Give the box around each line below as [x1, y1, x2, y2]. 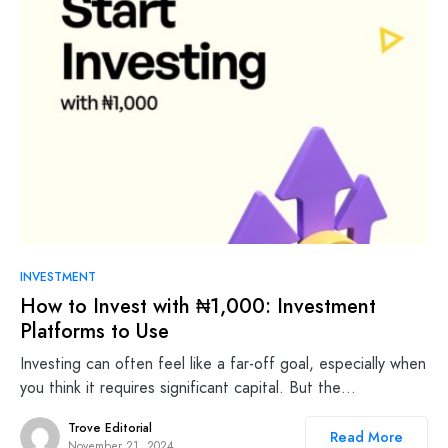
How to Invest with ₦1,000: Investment [20, 292, 376, 322]
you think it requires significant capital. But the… [20, 376, 356, 400]
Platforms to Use [20, 317, 169, 347]
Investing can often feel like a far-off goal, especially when [20, 352, 426, 376]
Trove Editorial [68, 419, 152, 438]
